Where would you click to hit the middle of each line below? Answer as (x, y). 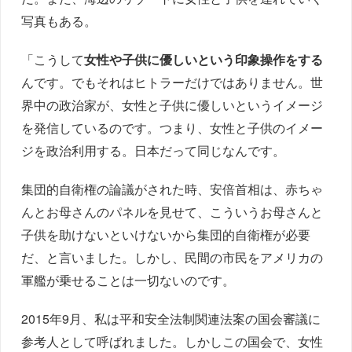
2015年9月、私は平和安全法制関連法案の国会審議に (171, 319)
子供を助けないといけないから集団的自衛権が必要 (166, 235)
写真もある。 (59, 21)
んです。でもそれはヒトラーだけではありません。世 (172, 82)
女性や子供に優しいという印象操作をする (204, 60)
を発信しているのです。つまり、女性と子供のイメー (172, 128)
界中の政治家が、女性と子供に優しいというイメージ (172, 105)
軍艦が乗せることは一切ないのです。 (128, 280)
